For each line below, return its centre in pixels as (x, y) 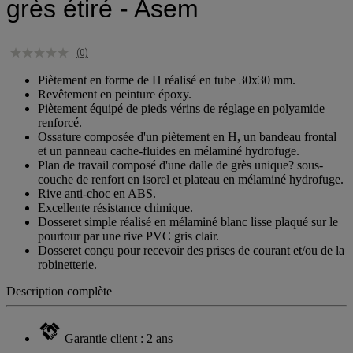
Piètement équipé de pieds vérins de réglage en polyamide (181, 108)
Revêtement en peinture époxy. (115, 94)
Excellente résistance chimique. (115, 207)
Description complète (59, 291)
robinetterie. (67, 264)
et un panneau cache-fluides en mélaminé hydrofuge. (169, 150)
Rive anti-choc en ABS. (97, 193)
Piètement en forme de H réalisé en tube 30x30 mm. (167, 80)
